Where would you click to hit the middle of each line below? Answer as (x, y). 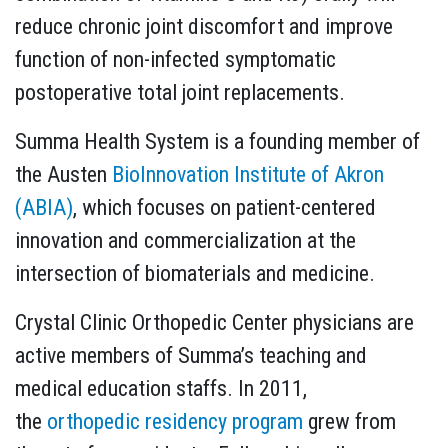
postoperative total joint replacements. (180, 92)
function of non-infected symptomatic (175, 59)
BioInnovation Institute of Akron (248, 174)
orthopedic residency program (175, 421)
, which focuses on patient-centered (224, 207)
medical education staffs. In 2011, (161, 388)
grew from (349, 421)
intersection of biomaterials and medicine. (195, 273)
